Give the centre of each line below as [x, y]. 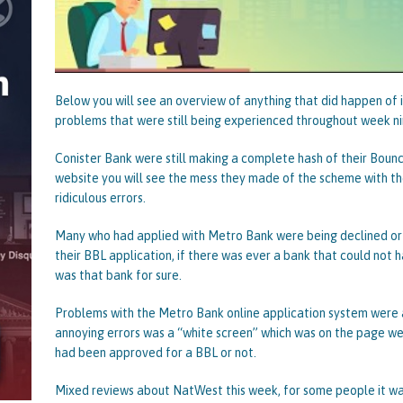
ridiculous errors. [100, 197]
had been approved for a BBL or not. [155, 352]
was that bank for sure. [118, 275]
